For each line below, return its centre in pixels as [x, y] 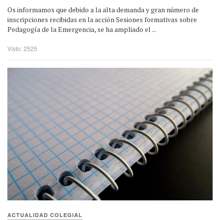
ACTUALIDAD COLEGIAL [45, 215]
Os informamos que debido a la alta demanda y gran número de [103, 9]
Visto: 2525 [22, 48]
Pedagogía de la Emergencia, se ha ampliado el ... [82, 29]
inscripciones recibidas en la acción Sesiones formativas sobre [102, 19]
